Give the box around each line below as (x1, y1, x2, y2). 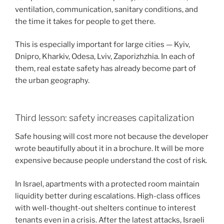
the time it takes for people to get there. (15, 16, 155, 26)
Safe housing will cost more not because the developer (15, 132, 208, 141)
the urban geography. (15, 76, 89, 85)
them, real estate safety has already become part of (15, 64, 196, 73)
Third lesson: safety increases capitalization (15, 112, 194, 123)
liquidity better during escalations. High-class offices (15, 191, 200, 200)
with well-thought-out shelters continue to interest (15, 203, 196, 212)
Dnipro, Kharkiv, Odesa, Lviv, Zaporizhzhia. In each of (15, 52, 195, 61)
